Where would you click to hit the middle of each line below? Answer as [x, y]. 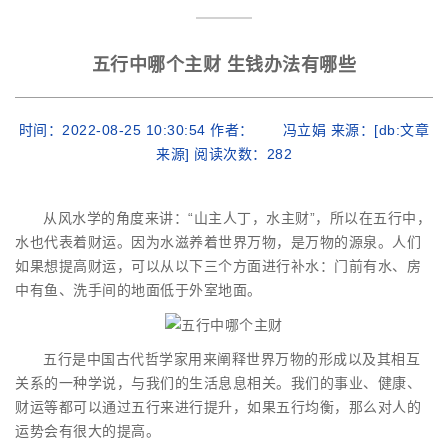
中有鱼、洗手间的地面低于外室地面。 [138, 290]
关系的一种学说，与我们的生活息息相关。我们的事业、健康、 [218, 383]
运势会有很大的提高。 [87, 431]
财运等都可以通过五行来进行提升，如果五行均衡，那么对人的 [218, 407]
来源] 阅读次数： [211, 154]
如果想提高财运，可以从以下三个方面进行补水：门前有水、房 [218, 266]
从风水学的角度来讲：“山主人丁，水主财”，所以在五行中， [237, 218]
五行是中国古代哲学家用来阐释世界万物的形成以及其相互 [231, 359]
